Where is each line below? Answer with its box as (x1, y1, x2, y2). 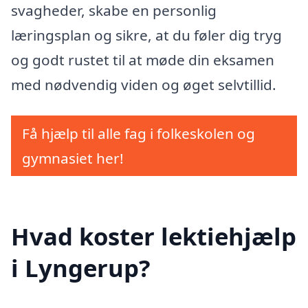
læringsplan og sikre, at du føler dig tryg (11, 25, 282, 45)
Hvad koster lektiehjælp (11, 219, 296, 252)
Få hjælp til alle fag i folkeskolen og (22, 124, 255, 144)
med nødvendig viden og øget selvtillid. (11, 74, 276, 94)
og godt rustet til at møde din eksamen (11, 49, 274, 69)
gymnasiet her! (22, 148, 124, 168)
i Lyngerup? (11, 251, 151, 284)
